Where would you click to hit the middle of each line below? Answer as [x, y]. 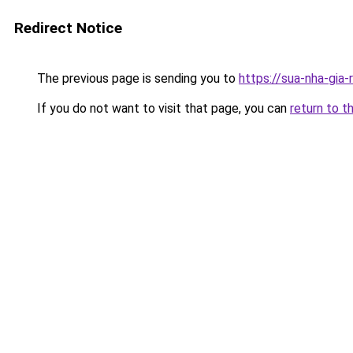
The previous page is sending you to [136, 78]
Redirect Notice [68, 28]
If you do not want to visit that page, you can [162, 108]
